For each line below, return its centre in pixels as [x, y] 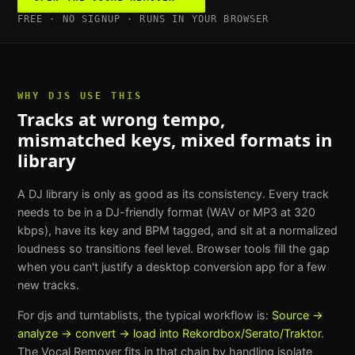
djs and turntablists [88, 315]
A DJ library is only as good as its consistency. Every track [173, 194]
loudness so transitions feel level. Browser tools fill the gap [173, 249]
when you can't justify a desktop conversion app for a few [172, 267]
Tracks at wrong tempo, [121, 119]
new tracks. [48, 285]
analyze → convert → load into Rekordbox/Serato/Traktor [169, 333]
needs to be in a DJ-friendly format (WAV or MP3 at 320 [166, 212]
